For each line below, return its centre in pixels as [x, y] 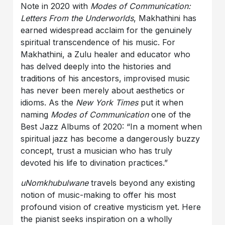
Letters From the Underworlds [77, 18]
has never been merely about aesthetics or [103, 91]
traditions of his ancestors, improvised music [105, 79]
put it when [161, 103]
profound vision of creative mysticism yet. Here [111, 207]
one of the [170, 115]
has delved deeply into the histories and [96, 67]
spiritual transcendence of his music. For [98, 42]
